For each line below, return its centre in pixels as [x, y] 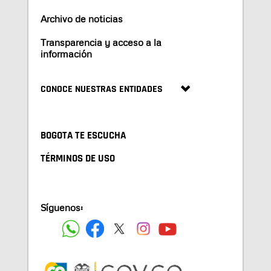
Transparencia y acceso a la [101, 42]
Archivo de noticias [81, 18]
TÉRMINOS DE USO [77, 159]
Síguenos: [61, 208]
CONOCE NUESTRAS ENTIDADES [101, 89]
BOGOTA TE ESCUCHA [83, 136]
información [66, 54]
